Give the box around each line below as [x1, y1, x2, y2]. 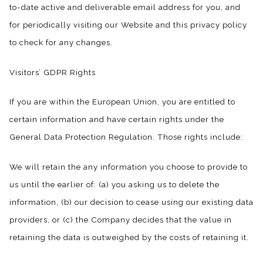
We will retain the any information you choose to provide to [9, 162, 248, 172]
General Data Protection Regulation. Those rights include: [9, 132, 243, 142]
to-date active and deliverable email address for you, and [9, 2, 241, 12]
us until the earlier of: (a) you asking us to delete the [9, 180, 220, 190]
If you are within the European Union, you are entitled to [9, 97, 235, 107]
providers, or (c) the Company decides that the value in [9, 215, 232, 225]
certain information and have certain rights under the [9, 114, 224, 124]
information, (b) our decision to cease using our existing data [9, 197, 254, 207]
